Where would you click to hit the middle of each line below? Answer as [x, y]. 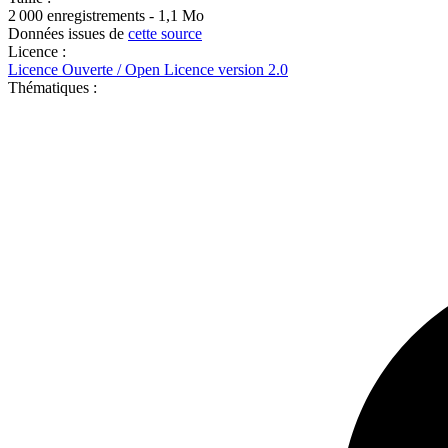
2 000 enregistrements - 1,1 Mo [106, 15]
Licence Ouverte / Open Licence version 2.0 [148, 69]
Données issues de [68, 33]
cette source [165, 33]
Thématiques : [52, 87]
